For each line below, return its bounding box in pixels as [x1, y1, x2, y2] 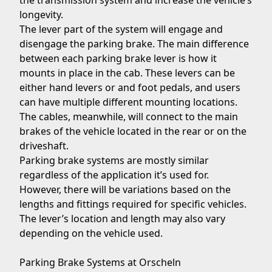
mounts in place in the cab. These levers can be [19, 66, 235, 80]
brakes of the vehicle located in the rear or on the [19, 124, 246, 138]
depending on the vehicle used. [19, 226, 165, 240]
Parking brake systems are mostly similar [19, 154, 209, 167]
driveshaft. [19, 139, 69, 152]
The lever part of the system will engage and [19, 22, 223, 36]
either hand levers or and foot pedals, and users [19, 81, 240, 94]
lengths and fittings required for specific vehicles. [19, 197, 246, 211]
